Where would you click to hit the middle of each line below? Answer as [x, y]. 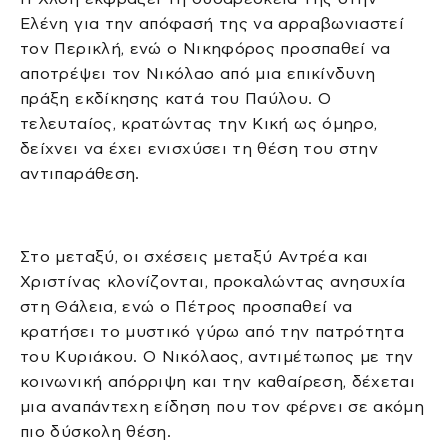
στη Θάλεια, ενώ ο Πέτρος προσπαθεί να [186, 307]
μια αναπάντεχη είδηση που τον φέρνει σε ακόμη [222, 407]
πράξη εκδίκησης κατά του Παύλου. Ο [176, 98]
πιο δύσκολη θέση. [96, 432]
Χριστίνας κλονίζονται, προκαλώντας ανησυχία [213, 282]
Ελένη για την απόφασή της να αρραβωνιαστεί [212, 23]
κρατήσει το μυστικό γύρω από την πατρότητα [212, 332]
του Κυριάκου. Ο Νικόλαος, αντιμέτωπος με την [217, 357]
